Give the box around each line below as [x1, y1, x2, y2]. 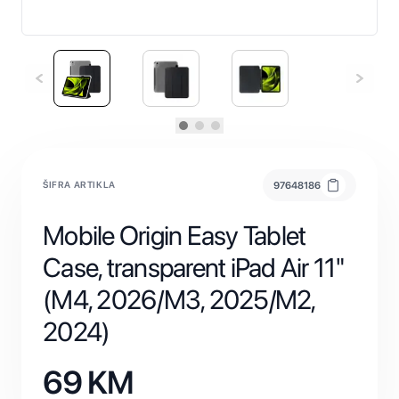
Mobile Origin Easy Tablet [43, 219, 306, 251]
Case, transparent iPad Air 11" [43, 251, 346, 283]
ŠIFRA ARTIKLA [43, 179, 116, 191]
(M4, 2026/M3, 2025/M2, [43, 283, 315, 315]
